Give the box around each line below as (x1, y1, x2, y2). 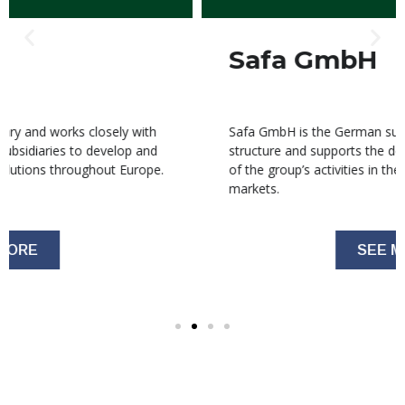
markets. (36, 180, 87, 198)
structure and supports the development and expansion (36, 142, 361, 160)
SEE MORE (164, 242, 241, 259)
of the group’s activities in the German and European (36, 161, 344, 179)
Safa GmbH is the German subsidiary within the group (36, 123, 349, 141)
